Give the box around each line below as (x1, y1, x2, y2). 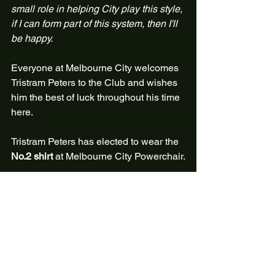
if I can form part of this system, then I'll (11, 18, 180, 29)
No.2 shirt (11, 150, 53, 162)
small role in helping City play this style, (11, 3, 185, 15)
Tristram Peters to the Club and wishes (11, 77, 180, 88)
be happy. (11, 33, 53, 44)
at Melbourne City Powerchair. (53, 150, 185, 162)
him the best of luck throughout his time (11, 91, 182, 103)
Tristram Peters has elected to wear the (11, 136, 181, 147)
